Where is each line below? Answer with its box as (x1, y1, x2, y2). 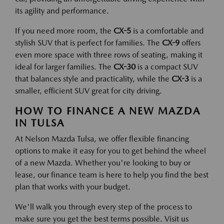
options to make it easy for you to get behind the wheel (15, 146, 206, 155)
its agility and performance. (15, 6, 109, 15)
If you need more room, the (15, 26, 113, 35)
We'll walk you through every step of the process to (15, 202, 192, 211)
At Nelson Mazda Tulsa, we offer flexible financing (15, 134, 189, 143)
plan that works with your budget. (15, 182, 130, 191)
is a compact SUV (135, 62, 198, 71)
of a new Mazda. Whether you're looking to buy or (15, 158, 190, 167)
